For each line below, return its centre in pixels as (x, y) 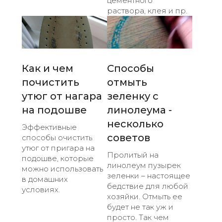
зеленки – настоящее (149, 175)
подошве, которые (58, 158)
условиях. (41, 189)
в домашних (45, 179)
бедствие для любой (148, 186)
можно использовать (62, 168)
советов (129, 138)
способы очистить (57, 137)
